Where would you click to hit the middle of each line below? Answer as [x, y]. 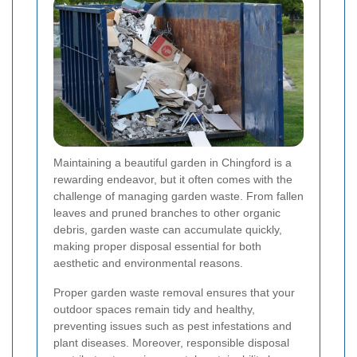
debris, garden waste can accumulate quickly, [168, 229]
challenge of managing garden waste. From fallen [178, 196]
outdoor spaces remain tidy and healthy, [154, 309]
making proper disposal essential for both [157, 246]
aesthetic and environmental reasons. [148, 263]
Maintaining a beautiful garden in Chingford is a [173, 162]
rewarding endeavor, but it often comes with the [173, 179]
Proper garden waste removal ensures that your [174, 292]
